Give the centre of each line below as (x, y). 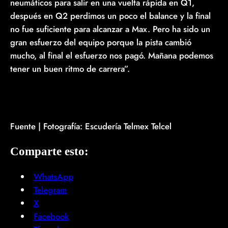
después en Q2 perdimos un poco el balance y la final (110, 16)
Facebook (51, 217)
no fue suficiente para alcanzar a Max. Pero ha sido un (110, 29)
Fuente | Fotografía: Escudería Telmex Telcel (91, 126)
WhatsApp (53, 177)
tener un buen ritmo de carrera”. (70, 69)
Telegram (50, 190)
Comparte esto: (49, 151)
